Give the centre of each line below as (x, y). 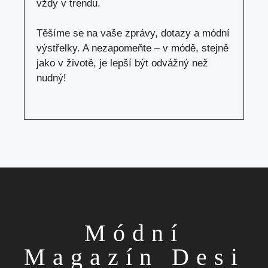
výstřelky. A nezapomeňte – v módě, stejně (133, 48)
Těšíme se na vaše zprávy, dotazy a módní (133, 33)
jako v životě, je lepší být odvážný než (122, 63)
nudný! (51, 78)
